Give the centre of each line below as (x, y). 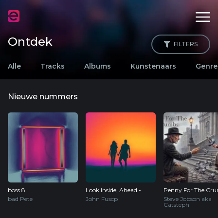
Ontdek (30, 42)
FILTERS (186, 44)
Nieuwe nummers (43, 97)
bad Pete (20, 199)
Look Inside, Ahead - (113, 190)
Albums (98, 66)
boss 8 (17, 190)
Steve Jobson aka (188, 199)
